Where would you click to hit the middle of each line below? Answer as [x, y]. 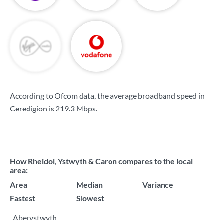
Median [89, 184]
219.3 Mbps [76, 108]
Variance [158, 184]
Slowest [90, 198]
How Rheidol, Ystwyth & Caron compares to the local [101, 161]
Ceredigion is [33, 108]
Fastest [23, 198]
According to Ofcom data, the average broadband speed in [107, 96]
